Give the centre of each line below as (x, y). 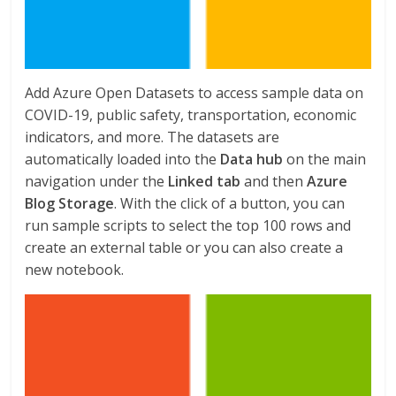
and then (274, 181)
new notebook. (75, 270)
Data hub (252, 159)
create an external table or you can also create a (184, 247)
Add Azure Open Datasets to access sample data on (194, 93)
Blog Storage (70, 203)
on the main (325, 159)
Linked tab (203, 181)
